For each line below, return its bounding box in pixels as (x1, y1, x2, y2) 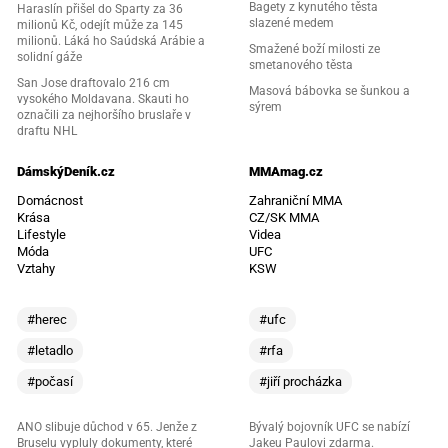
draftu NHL (16, 124, 77, 139)
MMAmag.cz (249, 164, 323, 180)
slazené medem (249, 16, 334, 31)
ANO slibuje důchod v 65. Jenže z (16, 420, 197, 435)
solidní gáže (16, 50, 82, 65)
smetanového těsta (249, 58, 353, 73)
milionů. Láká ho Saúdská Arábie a (16, 34, 205, 49)
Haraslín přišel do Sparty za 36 (16, 2, 183, 17)
